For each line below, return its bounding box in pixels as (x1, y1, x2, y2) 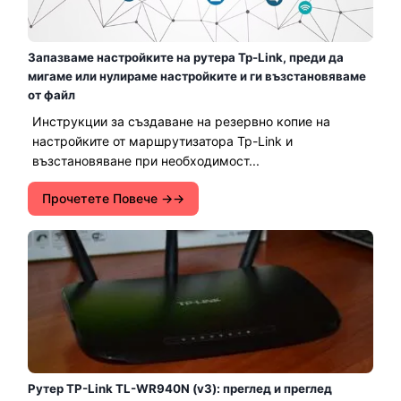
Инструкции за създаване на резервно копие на (32, 114, 330, 129)
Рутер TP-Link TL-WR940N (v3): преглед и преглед (28, 381, 332, 396)
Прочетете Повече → (42, 191, 173, 206)
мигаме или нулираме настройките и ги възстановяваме (28, 69, 366, 83)
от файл (28, 88, 75, 102)
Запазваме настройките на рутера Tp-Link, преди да (28, 50, 344, 64)
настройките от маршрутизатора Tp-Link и (32, 133, 293, 149)
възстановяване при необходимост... (32, 153, 260, 168)
